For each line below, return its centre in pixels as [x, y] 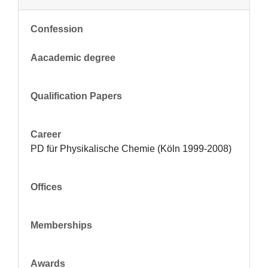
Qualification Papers [76, 96]
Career [46, 134]
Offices [46, 187]
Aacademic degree [73, 58]
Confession [57, 29]
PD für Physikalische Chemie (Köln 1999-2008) [131, 149]
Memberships [61, 225]
